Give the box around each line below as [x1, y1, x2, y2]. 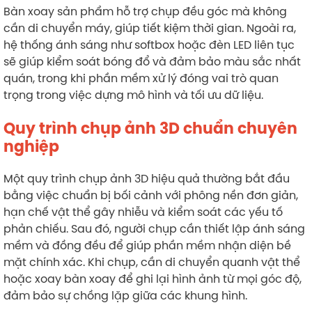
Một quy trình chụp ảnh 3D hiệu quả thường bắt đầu [3, 171, 290, 187]
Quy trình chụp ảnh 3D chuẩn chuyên [3, 118, 297, 139]
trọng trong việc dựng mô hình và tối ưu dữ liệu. [3, 87, 263, 103]
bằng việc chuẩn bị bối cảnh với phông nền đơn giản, [3, 187, 298, 203]
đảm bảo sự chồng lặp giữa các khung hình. [3, 288, 250, 304]
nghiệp [3, 136, 59, 157]
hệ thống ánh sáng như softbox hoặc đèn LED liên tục [3, 37, 295, 53]
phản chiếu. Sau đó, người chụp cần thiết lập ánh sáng [3, 221, 305, 237]
